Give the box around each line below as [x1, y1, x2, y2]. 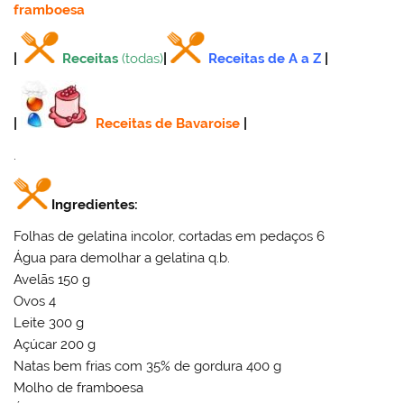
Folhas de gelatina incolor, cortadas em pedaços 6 [14, 228, 326, 245]
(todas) [122, 50, 164, 68]
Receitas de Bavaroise [96, 115, 241, 132]
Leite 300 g [14, 315, 85, 332]
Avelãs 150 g [14, 271, 91, 289]
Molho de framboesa [14, 380, 144, 397]
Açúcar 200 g [14, 336, 96, 353]
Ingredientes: [51, 196, 139, 213]
